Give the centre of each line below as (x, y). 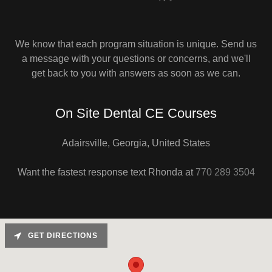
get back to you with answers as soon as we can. (136, 73)
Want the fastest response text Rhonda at (106, 172)
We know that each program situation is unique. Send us (136, 44)
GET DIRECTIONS (63, 235)
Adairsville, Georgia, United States (136, 143)
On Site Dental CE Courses (136, 113)
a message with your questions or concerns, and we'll (136, 58)
